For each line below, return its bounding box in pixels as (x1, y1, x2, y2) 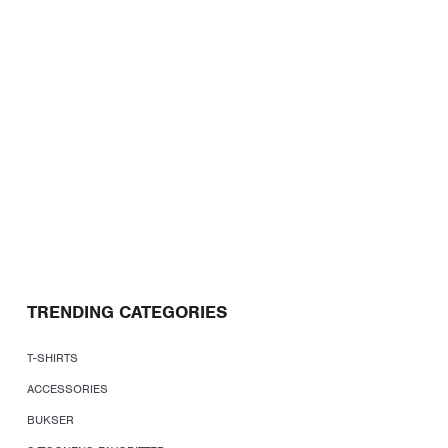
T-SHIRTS (27, 350, 78, 366)
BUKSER (27, 412, 74, 428)
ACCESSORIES (27, 381, 108, 397)
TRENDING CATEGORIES (27, 301, 227, 323)
